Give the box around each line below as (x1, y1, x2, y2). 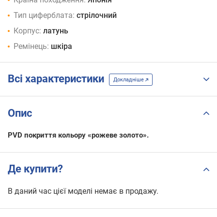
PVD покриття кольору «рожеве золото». (8, 130, 149, 139)
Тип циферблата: (14, 10, 75, 20)
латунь (43, 26, 68, 35)
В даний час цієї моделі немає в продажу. (8, 186, 158, 196)
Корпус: (14, 26, 41, 35)
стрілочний (77, 10, 117, 20)
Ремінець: (14, 41, 49, 51)
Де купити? (8, 163, 63, 175)
